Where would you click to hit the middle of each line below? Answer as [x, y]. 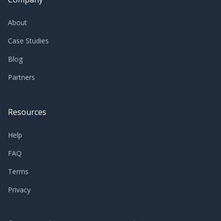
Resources [27, 112]
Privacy [19, 190]
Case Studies [28, 41]
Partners [21, 77]
